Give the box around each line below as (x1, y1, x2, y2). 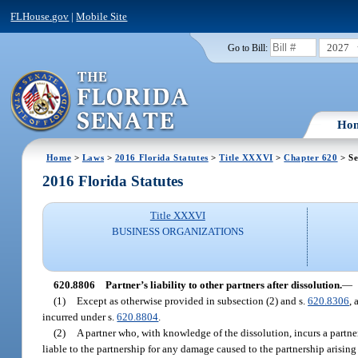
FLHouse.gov (10, 10, 70, 22)
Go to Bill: (227, 42, 268, 53)
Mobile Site (76, 10, 128, 22)
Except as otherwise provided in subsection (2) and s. (77, 294, 308, 307)
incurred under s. (42, 310, 117, 323)
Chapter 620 (284, 152, 338, 162)
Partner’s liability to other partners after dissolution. (105, 278, 342, 291)
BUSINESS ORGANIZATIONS (111, 225, 244, 238)
